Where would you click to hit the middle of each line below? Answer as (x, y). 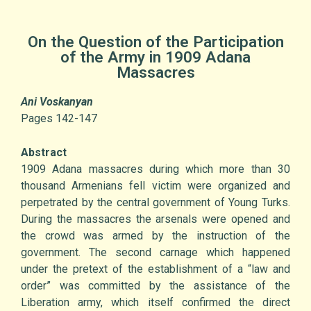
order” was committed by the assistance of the (155, 286)
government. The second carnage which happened (155, 253)
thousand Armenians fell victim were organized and (155, 186)
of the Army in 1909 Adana (155, 57)
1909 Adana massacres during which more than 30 (155, 169)
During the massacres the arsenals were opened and (155, 219)
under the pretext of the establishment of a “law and (155, 269)
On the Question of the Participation (155, 42)
